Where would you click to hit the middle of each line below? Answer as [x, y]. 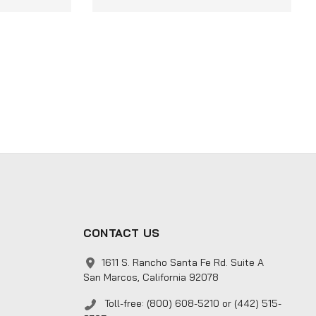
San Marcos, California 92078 [151, 278]
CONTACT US [121, 232]
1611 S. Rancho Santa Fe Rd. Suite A [182, 262]
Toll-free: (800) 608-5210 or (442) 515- [191, 304]
